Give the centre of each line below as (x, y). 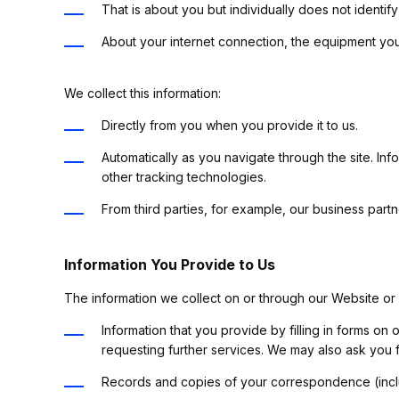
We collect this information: (142, 93)
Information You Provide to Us (170, 265)
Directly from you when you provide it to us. (230, 125)
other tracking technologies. (184, 177)
